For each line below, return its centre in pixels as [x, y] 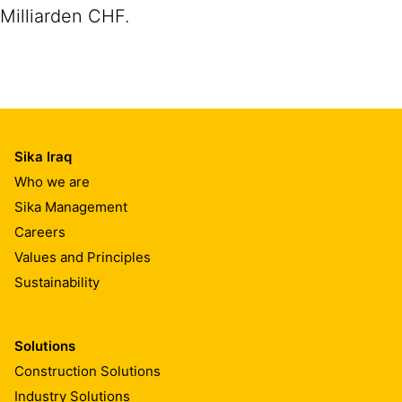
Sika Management [71, 206]
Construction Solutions [87, 371]
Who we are [52, 181]
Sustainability [57, 282]
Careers [40, 232]
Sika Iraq [43, 157]
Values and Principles [83, 257]
